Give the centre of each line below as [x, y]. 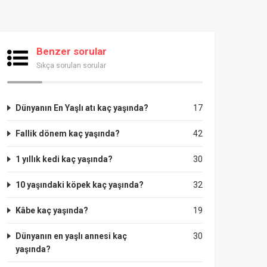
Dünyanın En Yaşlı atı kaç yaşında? [82, 108]
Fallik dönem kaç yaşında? [68, 133]
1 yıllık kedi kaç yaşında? [64, 159]
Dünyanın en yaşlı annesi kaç [71, 236]
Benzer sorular [72, 51]
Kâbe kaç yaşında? [52, 210]
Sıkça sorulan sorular [71, 66]
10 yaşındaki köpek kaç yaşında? [80, 185]
